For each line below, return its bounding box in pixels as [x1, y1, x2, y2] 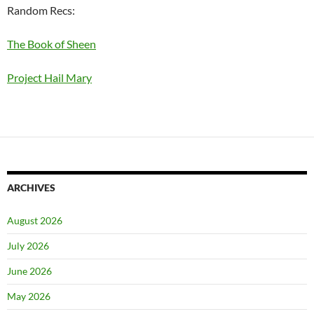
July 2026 [7, 240, 49, 252]
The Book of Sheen [7, 37, 96, 51]
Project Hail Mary [7, 71, 92, 85]
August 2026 [7, 214, 62, 227]
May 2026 [7, 290, 50, 303]
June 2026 [7, 265, 52, 278]
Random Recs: [7, 4, 75, 18]
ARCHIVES [7, 182, 55, 194]
